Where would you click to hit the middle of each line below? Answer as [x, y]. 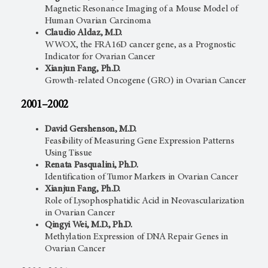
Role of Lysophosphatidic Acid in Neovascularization [145, 201]
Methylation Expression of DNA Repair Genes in [137, 237]
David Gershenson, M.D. [91, 130]
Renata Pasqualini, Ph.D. [92, 165]
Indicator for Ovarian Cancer [100, 57]
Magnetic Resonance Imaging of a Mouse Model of [141, 9]
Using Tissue [69, 153]
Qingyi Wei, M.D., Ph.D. [89, 225]
